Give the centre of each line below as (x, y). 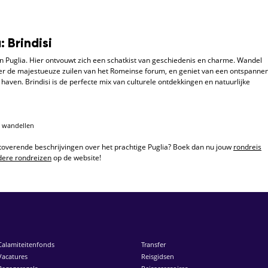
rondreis (247, 147)
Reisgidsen (158, 256)
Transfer (153, 244)
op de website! (76, 157)
